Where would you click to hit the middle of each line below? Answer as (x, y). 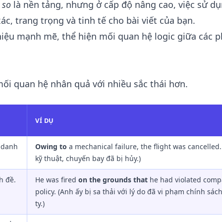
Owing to (51, 146)
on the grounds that (113, 180)
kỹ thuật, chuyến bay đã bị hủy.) (88, 158)
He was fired (57, 180)
